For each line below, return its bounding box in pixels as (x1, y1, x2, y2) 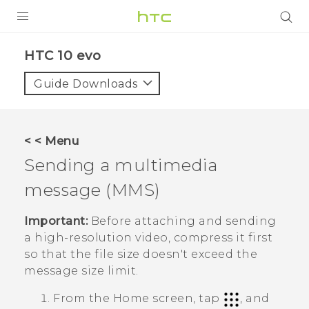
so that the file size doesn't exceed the (24, 248, 257, 261)
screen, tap (149, 292, 223, 306)
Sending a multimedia (24, 154, 217, 175)
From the (53, 292, 113, 306)
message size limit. (24, 264, 139, 278)
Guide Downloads (34, 77, 138, 90)
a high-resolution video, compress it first (24, 231, 272, 245)
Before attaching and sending (88, 215, 277, 228)
